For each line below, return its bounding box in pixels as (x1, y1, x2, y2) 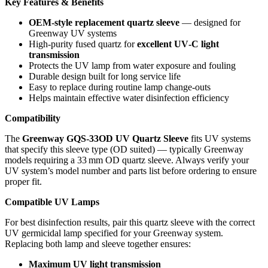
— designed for (179, 17, 240, 28)
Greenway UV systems (29, 28, 117, 39)
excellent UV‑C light (137, 39, 219, 50)
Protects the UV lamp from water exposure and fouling (29, 60, 236, 71)
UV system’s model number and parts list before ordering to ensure (5, 166, 257, 176)
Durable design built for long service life (29, 71, 181, 82)
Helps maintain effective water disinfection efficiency (29, 93, 229, 103)
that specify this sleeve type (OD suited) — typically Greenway (5, 144, 243, 155)
